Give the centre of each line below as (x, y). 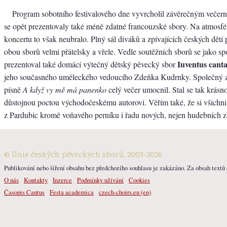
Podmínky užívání (100, 180)
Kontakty (36, 180)
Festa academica (72, 192)
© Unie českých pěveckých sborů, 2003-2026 (83, 155)
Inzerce (62, 180)
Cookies (139, 180)
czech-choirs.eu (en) (125, 192)
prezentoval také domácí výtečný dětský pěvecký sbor (91, 64)
